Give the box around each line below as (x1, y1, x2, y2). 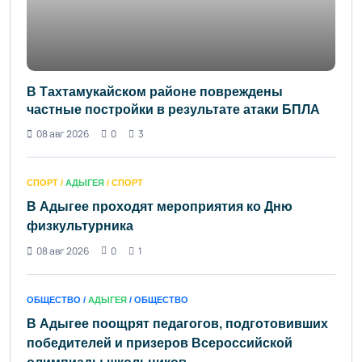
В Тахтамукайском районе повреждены (27, 84, 283, 99)
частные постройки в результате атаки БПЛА (27, 102, 320, 116)
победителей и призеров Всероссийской (27, 335, 293, 350)
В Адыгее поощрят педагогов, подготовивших (27, 316, 328, 330)
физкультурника (27, 218, 133, 233)
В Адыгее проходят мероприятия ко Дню (27, 199, 293, 213)
